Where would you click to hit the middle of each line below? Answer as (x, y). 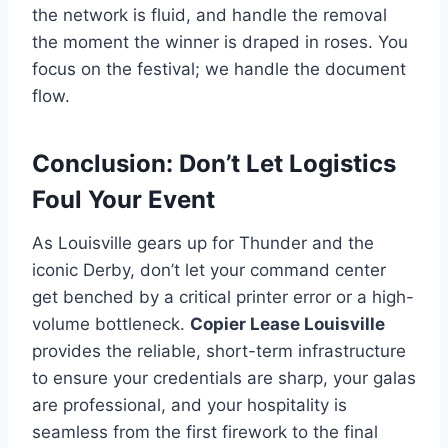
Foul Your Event (123, 199)
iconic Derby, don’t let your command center (209, 269)
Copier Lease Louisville (287, 323)
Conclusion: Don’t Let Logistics (214, 163)
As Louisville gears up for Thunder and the (203, 242)
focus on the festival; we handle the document (219, 68)
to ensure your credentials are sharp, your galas (224, 377)
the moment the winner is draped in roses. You (220, 41)
